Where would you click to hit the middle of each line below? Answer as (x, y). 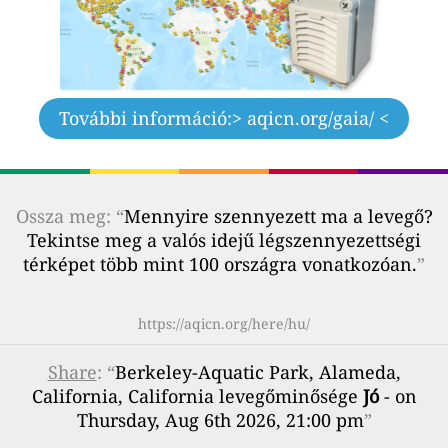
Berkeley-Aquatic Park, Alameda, (257, 371)
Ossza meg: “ (69, 215)
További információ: (145, 117)
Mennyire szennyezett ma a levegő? (278, 215)
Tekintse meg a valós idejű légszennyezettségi (224, 239)
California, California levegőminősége (197, 395)
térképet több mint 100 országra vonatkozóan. (220, 263)
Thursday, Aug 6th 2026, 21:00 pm (220, 419)
